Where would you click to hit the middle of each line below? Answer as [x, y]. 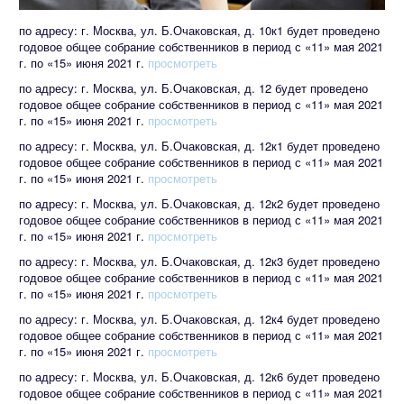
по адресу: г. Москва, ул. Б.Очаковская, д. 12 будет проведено [193, 88]
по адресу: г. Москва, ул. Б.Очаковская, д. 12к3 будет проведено [199, 262]
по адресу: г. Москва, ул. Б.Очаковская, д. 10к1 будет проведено [199, 31]
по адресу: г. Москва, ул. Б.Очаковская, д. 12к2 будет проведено [199, 204]
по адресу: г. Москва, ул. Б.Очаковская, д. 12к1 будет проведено [199, 146]
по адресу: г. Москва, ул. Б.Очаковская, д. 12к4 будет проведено [199, 319]
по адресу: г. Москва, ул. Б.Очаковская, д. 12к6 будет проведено [199, 377]
